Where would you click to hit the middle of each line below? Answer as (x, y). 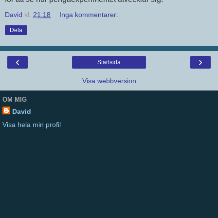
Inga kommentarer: (89, 14)
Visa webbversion (109, 81)
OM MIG (15, 100)
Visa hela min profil (32, 124)
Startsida (109, 62)
